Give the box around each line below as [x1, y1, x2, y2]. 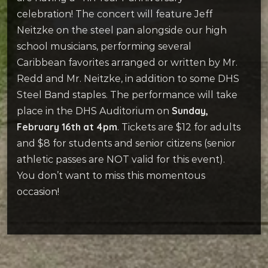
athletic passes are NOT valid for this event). [17, 153, 225, 165]
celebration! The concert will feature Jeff [17, 8, 212, 20]
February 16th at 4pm [17, 120, 117, 133]
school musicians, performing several [17, 40, 191, 52]
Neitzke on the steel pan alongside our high [17, 24, 227, 36]
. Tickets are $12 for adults [117, 121, 240, 133]
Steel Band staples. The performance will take [17, 89, 237, 100]
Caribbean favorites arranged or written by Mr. [17, 56, 237, 68]
